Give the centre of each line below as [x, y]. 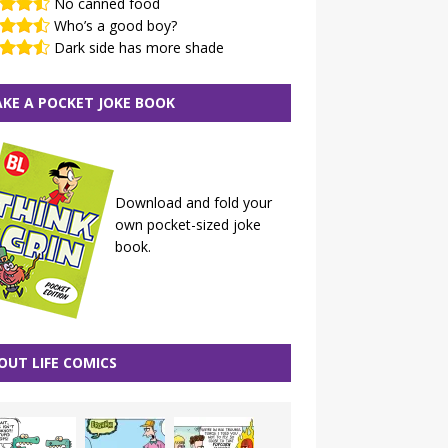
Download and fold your [193, 202]
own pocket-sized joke [187, 224]
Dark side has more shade [138, 47]
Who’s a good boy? [115, 25]
